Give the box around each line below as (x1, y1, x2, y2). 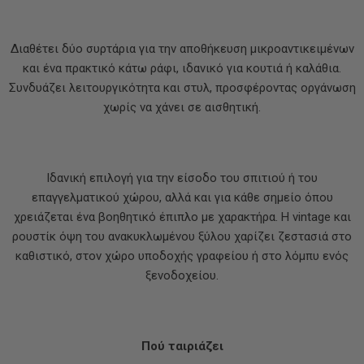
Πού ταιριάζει (141, 339, 223, 353)
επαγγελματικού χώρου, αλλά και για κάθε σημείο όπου (31, 190, 333, 205)
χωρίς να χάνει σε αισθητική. (103, 100, 261, 115)
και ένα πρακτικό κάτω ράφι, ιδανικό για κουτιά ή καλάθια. (23, 61, 341, 76)
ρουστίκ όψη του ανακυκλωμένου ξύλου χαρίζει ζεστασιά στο (12, 229, 352, 244)
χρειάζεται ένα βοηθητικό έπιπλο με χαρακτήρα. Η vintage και (13, 210, 351, 224)
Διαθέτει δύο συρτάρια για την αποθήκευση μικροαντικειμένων (10, 41, 354, 56)
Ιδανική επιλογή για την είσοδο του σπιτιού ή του (46, 171, 318, 185)
